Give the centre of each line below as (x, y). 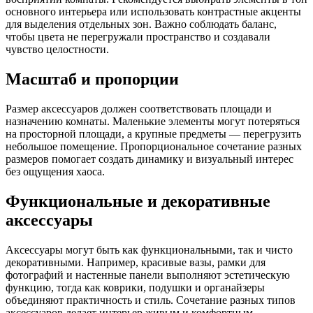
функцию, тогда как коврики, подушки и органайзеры (135, 288)
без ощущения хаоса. (55, 172)
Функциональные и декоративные (138, 202)
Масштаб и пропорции (92, 79)
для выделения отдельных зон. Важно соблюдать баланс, (141, 24)
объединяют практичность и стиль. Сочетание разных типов (151, 300)
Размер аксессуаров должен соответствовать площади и (139, 109)
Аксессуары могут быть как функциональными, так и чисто (149, 250)
